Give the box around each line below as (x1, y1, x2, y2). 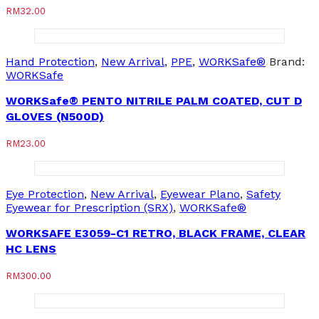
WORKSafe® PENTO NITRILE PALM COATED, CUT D (6, 94, 302, 108)
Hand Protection (6, 55, 95, 69)
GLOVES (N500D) (6, 110, 104, 124)
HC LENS (6, 242, 56, 256)
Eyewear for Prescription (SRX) (6, 201, 173, 215)
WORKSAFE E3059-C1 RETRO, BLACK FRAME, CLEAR (6, 226, 305, 241)
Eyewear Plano (160, 187, 240, 202)
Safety (246, 187, 281, 202)
